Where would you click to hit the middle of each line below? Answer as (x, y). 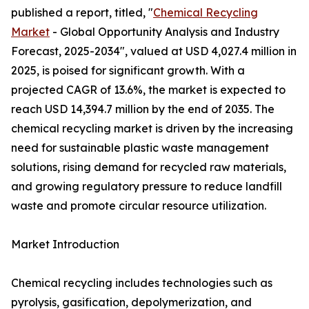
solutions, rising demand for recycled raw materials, (149, 167)
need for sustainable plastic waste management (140, 148)
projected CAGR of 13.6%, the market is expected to (148, 90)
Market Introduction (65, 245)
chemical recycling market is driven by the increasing (152, 129)
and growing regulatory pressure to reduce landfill (147, 187)
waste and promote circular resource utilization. (139, 206)
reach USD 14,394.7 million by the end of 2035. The (143, 109)
